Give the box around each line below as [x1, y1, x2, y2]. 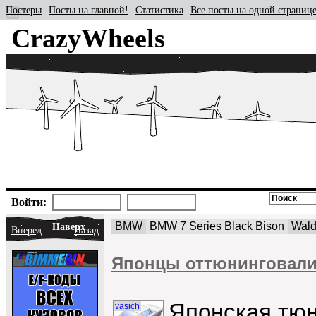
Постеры [6, 5, 42, 16]
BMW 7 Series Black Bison [150, 220, 284, 232]
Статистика [135, 5, 183, 16]
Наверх [52, 221, 85, 232]
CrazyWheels [11, 23, 165, 53]
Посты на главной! [49, 5, 128, 16]
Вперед [11, 225, 42, 236]
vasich [115, 301, 140, 311]
